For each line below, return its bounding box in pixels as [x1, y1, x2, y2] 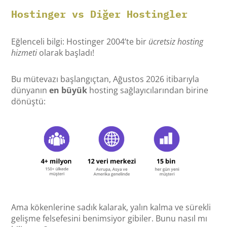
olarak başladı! [37, 47, 95, 59]
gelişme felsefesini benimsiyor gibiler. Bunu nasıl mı [11, 212, 208, 224]
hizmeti [11, 47, 37, 59]
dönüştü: [11, 96, 46, 107]
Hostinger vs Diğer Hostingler [11, 7, 188, 21]
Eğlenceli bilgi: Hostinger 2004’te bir [11, 36, 149, 48]
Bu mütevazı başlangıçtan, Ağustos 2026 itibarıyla [11, 73, 200, 85]
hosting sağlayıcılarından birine [87, 85, 209, 96]
